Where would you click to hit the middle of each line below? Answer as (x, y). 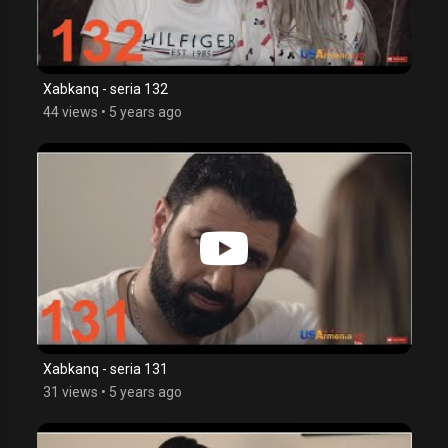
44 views (70, 111)
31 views (70, 391)
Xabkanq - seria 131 (105, 368)
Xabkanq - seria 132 (105, 88)
